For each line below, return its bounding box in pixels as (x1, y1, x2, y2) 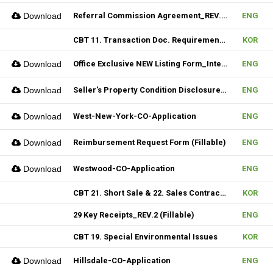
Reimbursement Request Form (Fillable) (73, 138, 226, 147)
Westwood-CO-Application (73, 164, 175, 173)
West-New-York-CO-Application (73, 112, 196, 121)
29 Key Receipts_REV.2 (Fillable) (73, 210, 194, 219)
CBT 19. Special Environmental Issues (73, 232, 218, 241)
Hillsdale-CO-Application (73, 256, 171, 265)
